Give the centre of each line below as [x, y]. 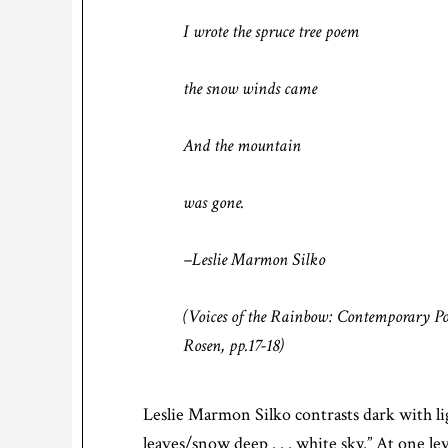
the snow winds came [250, 88]
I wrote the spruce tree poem [271, 31]
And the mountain [242, 145]
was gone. [213, 202]
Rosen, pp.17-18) [233, 345]
